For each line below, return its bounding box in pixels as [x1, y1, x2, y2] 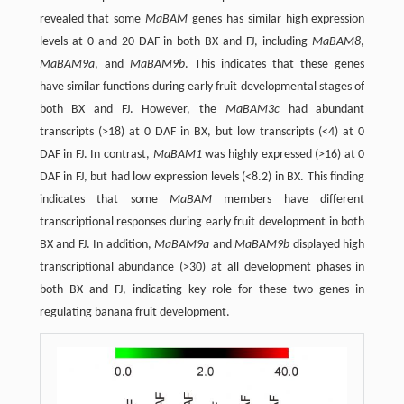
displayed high [289, 237, 365, 252]
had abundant [279, 102, 365, 116]
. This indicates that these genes [184, 57, 365, 71]
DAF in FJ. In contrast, [39, 147, 153, 161]
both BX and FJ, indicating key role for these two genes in [39, 282, 365, 297]
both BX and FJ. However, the [39, 102, 225, 116]
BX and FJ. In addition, [39, 237, 155, 252]
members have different [212, 192, 365, 207]
